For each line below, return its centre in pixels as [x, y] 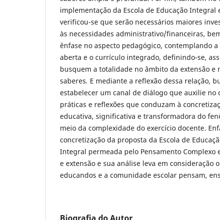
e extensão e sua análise [100, 163]
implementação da [91, 10]
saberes [73, 81]
